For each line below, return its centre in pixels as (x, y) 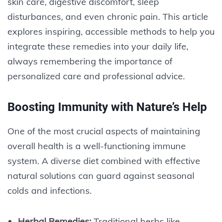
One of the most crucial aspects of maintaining (104, 131)
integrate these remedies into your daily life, (98, 46)
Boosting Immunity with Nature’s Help (107, 107)
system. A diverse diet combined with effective (104, 161)
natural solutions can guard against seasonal (101, 175)
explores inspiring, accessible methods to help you (111, 31)
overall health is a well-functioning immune (97, 146)
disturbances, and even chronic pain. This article (108, 16)
